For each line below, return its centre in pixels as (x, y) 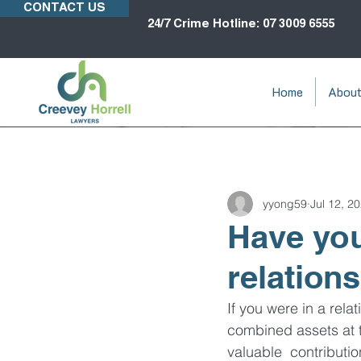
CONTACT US (64, 8)
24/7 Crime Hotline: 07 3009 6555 (241, 25)
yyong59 (285, 203)
